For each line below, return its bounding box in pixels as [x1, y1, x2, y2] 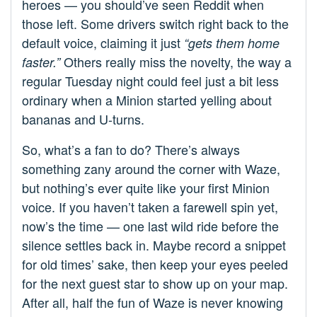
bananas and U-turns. [22, 110, 144, 129]
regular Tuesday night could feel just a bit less [22, 71, 279, 91]
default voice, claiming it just [22, 33, 184, 52]
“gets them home [184, 34, 279, 52]
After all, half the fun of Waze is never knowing [22, 293, 283, 312]
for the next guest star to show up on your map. [22, 274, 288, 293]
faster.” [22, 53, 60, 71]
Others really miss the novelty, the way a [60, 52, 292, 71]
